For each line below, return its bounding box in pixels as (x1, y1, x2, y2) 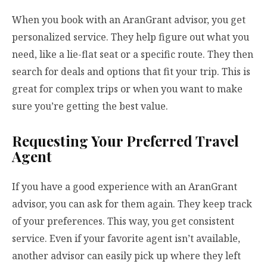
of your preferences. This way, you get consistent (12, 215, 234, 228)
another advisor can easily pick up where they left (12, 249, 241, 263)
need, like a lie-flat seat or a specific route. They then (12, 48, 253, 61)
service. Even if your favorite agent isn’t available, (12, 232, 240, 246)
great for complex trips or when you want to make (12, 82, 243, 96)
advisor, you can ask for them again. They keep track (12, 197, 252, 211)
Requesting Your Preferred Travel (12, 131, 239, 151)
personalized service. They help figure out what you (12, 30, 249, 44)
